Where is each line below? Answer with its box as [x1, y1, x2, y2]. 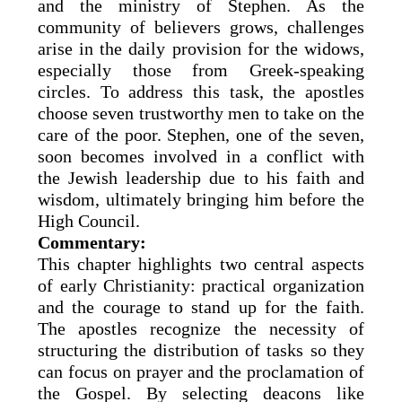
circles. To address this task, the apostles [38, 81, 364, 101]
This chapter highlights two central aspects [38, 253, 364, 274]
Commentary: [38, 232, 147, 252]
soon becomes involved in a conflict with [38, 145, 364, 166]
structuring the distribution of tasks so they [38, 339, 364, 360]
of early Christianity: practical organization [38, 275, 364, 295]
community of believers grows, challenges [38, 16, 364, 37]
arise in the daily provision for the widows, [38, 38, 364, 58]
